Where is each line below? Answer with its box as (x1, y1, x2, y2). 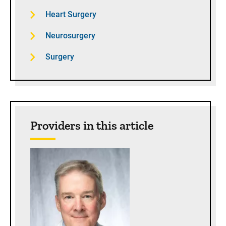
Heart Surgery (45, 10, 96, 19)
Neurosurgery (45, 31, 95, 40)
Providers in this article (30, 118, 153, 133)
